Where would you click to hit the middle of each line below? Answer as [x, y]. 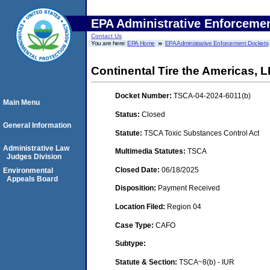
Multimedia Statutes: [151, 152]
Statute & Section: [147, 262]
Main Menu [21, 102]
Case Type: [135, 225]
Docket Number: [144, 96]
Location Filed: [141, 206]
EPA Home [141, 43]
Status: [128, 114]
